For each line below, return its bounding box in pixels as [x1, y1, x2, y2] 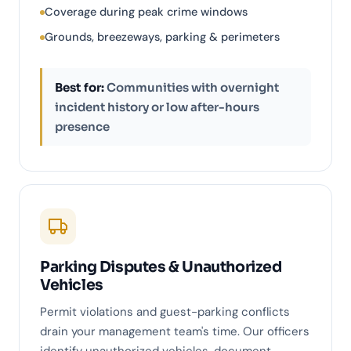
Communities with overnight [104, 80, 279, 96]
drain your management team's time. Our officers [40, 324, 309, 340]
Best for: [55, 80, 104, 96]
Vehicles [40, 276, 103, 295]
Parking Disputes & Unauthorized [40, 258, 282, 277]
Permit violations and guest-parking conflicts [40, 304, 290, 320]
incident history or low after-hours [55, 100, 259, 115]
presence [55, 119, 110, 135]
